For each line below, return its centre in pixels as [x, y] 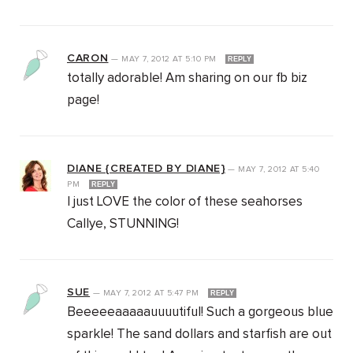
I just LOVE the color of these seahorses [185, 203]
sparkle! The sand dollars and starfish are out [199, 335]
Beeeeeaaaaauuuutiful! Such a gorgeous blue [200, 313]
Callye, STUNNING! [123, 225]
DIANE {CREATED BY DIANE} [146, 169]
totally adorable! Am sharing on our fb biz [187, 79]
